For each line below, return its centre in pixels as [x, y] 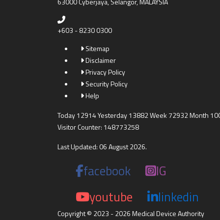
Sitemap [97, 48]
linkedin [179, 197]
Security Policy [106, 84]
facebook [107, 171]
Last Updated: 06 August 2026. [102, 147]
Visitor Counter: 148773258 [98, 127]
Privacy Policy [105, 72]
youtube [111, 197]
